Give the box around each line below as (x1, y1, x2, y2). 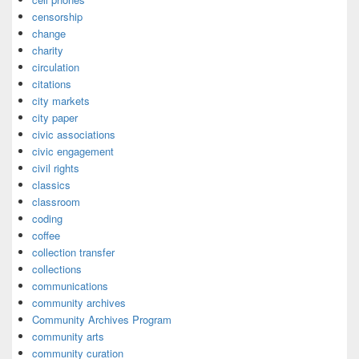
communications (32, 278, 108, 294)
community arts (32, 329, 104, 345)
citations (32, 76, 71, 92)
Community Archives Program (32, 312, 171, 328)
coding (32, 211, 63, 227)
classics (32, 177, 71, 193)
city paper (32, 110, 78, 126)
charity (32, 42, 63, 58)
